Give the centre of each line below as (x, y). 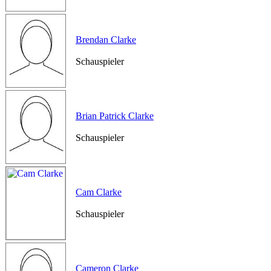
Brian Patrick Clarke (115, 116)
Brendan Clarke (106, 40)
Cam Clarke (99, 192)
